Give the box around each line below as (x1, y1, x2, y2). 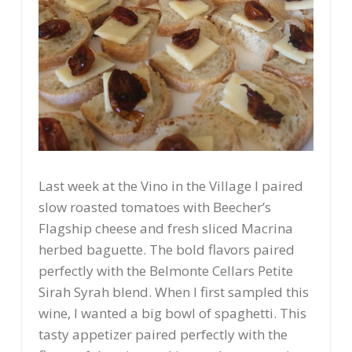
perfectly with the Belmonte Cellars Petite (38, 262, 293, 280)
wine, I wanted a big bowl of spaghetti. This (38, 304, 306, 323)
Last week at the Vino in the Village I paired (38, 177, 303, 196)
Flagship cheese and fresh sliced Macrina (38, 219, 293, 238)
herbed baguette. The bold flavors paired (38, 240, 295, 259)
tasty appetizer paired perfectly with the (38, 325, 288, 344)
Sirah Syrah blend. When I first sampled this (38, 283, 309, 302)
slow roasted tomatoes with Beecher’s (38, 198, 271, 217)
